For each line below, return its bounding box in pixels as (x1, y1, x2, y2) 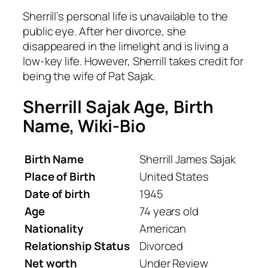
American (139, 220, 187, 236)
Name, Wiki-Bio (23, 114, 146, 138)
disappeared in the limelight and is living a (23, 38, 229, 54)
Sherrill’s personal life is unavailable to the (23, 8, 229, 24)
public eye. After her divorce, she (23, 23, 186, 39)
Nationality (25, 220, 83, 236)
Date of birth (25, 185, 90, 202)
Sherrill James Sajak (139, 151, 236, 167)
